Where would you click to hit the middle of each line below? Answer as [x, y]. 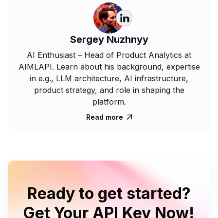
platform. [109, 101]
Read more [104, 117]
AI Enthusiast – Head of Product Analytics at [109, 55]
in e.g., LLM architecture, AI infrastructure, [109, 78]
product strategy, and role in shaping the [109, 90]
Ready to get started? [109, 193]
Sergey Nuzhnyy [109, 39]
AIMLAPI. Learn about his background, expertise [109, 66]
